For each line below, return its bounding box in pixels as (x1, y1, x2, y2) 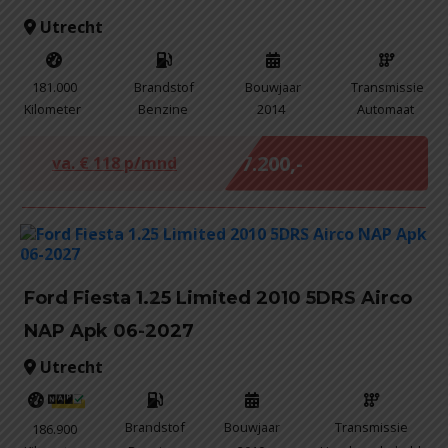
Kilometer (24, 99, 81, 118)
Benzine (137, 99, 188, 118)
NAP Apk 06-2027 (24, 319, 194, 342)
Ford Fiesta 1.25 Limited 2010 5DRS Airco (24, 286, 412, 309)
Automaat (357, 99, 415, 118)
